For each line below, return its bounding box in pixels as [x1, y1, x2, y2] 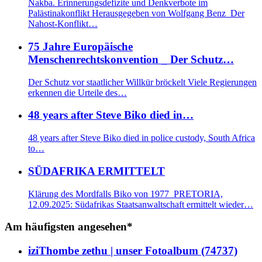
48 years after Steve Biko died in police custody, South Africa [28, 133, 255, 143]
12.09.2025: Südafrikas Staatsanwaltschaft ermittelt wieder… [28, 199, 253, 209]
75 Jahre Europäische [28, 40, 133, 53]
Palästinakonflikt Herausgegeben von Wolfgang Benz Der [28, 8, 244, 19]
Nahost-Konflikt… [28, 19, 98, 29]
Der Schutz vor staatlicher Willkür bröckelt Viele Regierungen [28, 77, 257, 87]
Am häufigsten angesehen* [5, 220, 133, 233]
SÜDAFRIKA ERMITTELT [28, 164, 165, 177]
